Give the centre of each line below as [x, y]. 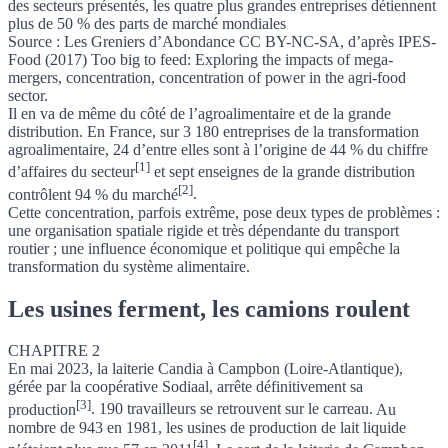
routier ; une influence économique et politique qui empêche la [204, 248]
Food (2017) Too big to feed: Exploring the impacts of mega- [200, 59]
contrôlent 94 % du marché [93, 194]
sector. [28, 95]
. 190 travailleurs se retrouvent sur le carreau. [233, 409]
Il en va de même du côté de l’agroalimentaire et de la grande [199, 113]
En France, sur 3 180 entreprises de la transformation [253, 131]
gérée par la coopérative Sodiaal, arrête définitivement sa [185, 387]
